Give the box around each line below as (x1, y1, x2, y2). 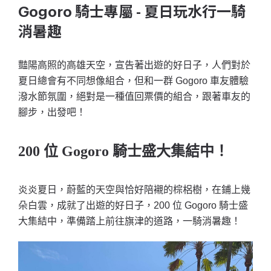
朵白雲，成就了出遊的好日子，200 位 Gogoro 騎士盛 (18, 200, 248, 211)
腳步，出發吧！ (18, 107, 86, 117)
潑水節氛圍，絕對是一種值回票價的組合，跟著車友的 (18, 91, 250, 102)
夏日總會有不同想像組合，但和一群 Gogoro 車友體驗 (18, 76, 249, 86)
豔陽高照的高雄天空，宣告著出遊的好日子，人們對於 (18, 60, 250, 70)
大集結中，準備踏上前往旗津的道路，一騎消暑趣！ (18, 216, 241, 227)
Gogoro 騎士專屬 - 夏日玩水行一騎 (18, 5, 246, 19)
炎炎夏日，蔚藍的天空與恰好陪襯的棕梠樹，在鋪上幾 (18, 184, 250, 195)
